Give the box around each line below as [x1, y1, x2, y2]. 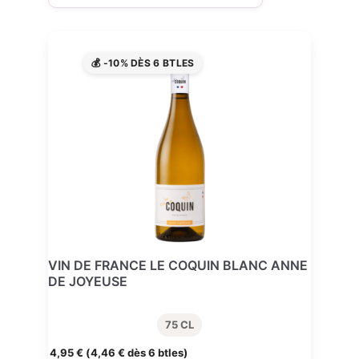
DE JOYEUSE [48, 272, 127, 289]
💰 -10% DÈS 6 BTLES [91, 56, 195, 69]
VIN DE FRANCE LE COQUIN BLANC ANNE [48, 256, 308, 273]
